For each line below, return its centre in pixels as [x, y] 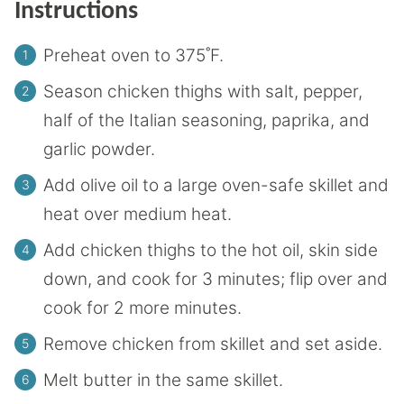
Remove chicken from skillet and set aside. [213, 344]
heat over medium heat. [138, 214]
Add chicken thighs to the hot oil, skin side [211, 250]
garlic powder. [99, 149]
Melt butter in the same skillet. [163, 380]
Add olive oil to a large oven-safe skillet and [216, 185]
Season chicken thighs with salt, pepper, [203, 91]
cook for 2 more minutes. [142, 308]
